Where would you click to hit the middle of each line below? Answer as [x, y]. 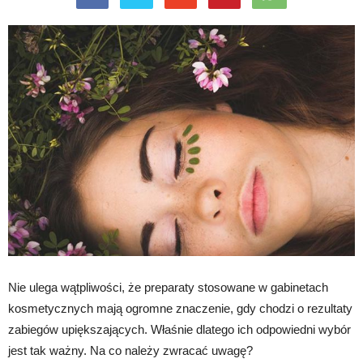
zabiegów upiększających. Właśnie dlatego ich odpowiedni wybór [179, 330]
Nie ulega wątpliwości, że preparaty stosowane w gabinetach [168, 288]
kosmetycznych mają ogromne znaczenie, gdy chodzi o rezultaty [180, 309]
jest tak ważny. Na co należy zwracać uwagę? [130, 351]
